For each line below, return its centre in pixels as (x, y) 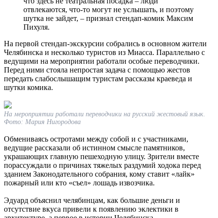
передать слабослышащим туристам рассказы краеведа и (98, 78)
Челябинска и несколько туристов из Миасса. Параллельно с (104, 52)
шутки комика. (28, 87)
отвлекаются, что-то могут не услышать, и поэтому (109, 9)
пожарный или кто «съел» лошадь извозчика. (79, 182)
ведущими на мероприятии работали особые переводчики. (102, 61)
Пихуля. (36, 27)
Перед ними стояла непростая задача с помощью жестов (97, 70)
